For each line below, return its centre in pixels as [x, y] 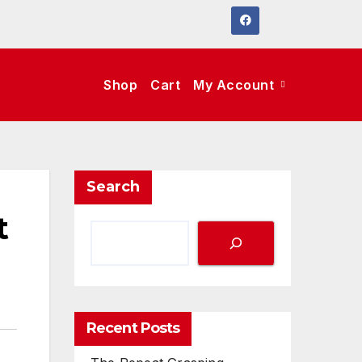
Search [113, 187]
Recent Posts [133, 328]
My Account [236, 85]
